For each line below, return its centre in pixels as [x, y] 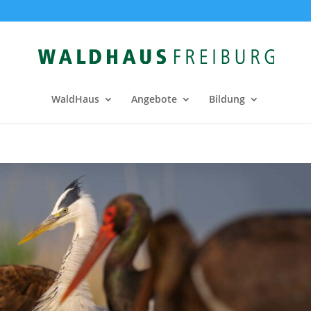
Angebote [154, 99]
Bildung [227, 99]
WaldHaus [75, 99]
